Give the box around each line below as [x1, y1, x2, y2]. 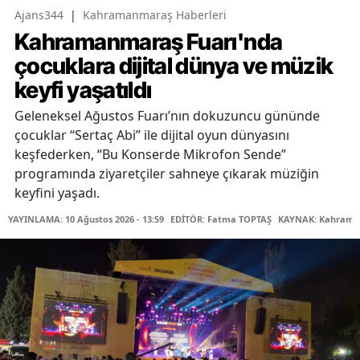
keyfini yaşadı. [14, 184, 100, 202]
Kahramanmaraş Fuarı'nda [14, 28, 283, 56]
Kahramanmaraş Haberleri [83, 7, 227, 23]
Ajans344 [14, 7, 63, 23]
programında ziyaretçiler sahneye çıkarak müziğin [14, 165, 319, 183]
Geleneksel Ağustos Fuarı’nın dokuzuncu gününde [14, 107, 320, 125]
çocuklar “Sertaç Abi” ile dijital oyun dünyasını [14, 126, 289, 145]
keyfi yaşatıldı [14, 76, 152, 104]
